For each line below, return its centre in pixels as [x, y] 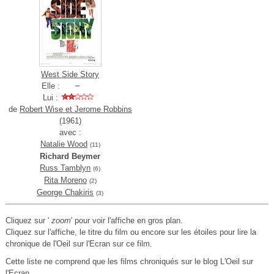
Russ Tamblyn [65, 168]
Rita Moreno [65, 180]
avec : [70, 133]
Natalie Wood [64, 144]
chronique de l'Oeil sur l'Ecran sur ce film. [79, 244]
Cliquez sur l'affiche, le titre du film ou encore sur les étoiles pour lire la [131, 232]
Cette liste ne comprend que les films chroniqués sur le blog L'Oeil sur [129, 262]
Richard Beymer [70, 157]
